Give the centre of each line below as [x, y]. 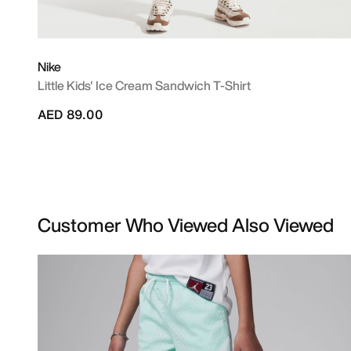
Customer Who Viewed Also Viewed [186, 225]
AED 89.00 [70, 114]
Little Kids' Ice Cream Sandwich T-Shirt [144, 85]
